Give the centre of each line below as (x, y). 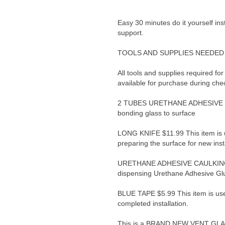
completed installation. (153, 203)
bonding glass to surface (156, 113)
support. (131, 33)
